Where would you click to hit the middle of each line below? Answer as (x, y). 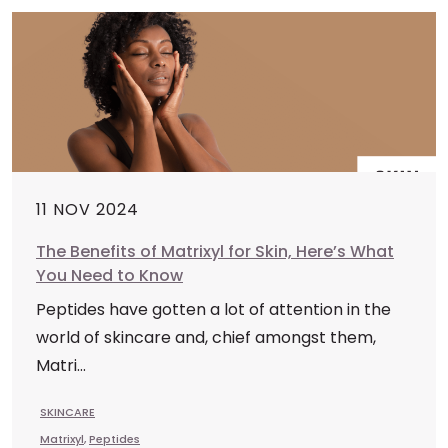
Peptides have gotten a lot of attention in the (213, 309)
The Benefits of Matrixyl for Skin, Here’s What (215, 251)
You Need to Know (109, 275)
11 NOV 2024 (87, 209)
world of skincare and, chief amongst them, (206, 337)
